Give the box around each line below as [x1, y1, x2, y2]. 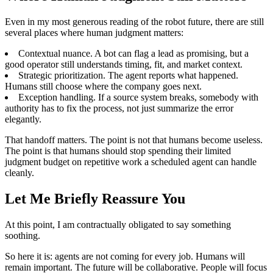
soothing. [5, 230, 40, 241]
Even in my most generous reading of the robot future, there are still [5, 16, 264, 27]
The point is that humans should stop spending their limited [5, 145, 231, 156]
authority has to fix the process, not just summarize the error [5, 102, 233, 113]
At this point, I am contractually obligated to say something [5, 219, 231, 230]
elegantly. [5, 113, 41, 124]
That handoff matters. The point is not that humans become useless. [5, 134, 263, 145]
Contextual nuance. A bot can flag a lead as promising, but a [18, 48, 249, 58]
